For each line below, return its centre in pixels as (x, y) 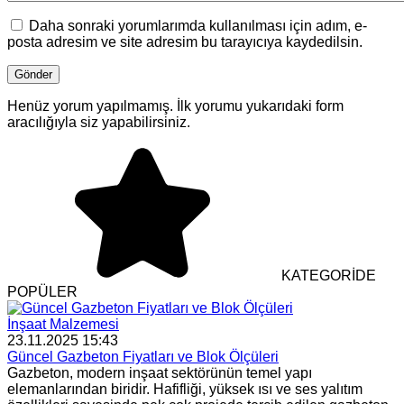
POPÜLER (42, 291)
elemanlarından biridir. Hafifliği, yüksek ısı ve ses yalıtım (185, 389)
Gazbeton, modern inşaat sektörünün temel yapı (160, 372)
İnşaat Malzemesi (63, 324)
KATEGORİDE (329, 275)
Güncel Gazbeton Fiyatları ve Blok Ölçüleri (143, 356)
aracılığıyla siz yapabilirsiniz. (99, 122)
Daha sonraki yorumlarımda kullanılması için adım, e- (198, 25)
